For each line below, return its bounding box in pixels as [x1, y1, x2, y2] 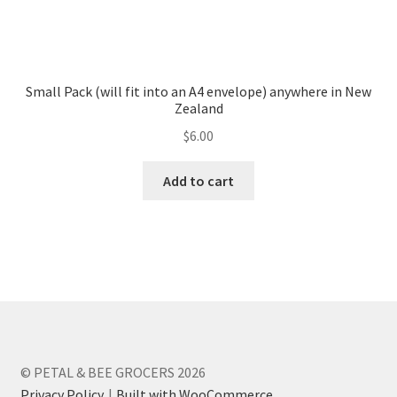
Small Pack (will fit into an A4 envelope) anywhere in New [26, 82, 371, 100]
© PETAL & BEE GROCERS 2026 [19, 362, 206, 381]
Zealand [174, 99, 223, 117]
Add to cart [163, 171, 234, 190]
